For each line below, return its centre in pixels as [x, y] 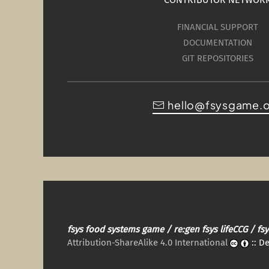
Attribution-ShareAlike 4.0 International [147, 243]
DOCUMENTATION [217, 43]
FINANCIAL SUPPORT [217, 27]
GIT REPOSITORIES [217, 59]
